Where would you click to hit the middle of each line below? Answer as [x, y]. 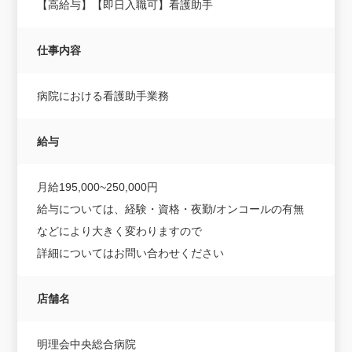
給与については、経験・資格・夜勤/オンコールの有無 [171, 209]
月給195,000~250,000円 [98, 187]
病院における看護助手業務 [103, 95]
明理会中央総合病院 [87, 344]
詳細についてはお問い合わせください [131, 253]
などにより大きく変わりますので [120, 231]
